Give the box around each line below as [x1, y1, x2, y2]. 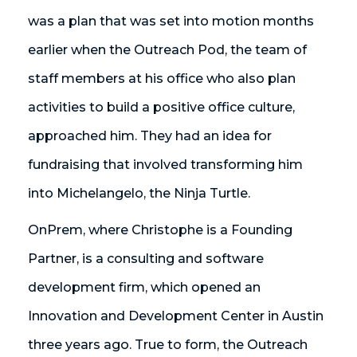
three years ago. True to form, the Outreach [28, 337, 308, 352]
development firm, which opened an [28, 280, 261, 295]
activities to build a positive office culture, [28, 100, 295, 115]
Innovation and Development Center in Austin [28, 308, 324, 324]
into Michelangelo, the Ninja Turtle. [28, 186, 250, 201]
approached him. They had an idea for [28, 128, 272, 143]
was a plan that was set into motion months [28, 14, 314, 29]
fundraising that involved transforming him [28, 157, 303, 172]
